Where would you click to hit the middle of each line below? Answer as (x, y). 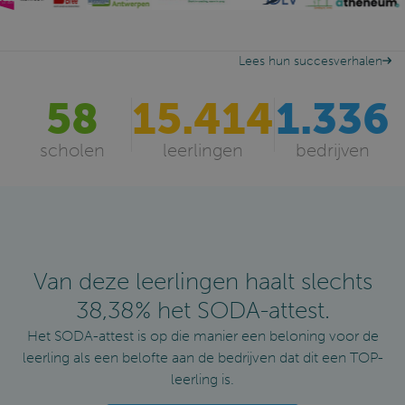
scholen (72, 150)
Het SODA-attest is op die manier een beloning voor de (202, 335)
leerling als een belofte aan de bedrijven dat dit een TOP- (202, 357)
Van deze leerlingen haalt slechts (202, 281)
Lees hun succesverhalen (311, 61)
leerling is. (202, 379)
